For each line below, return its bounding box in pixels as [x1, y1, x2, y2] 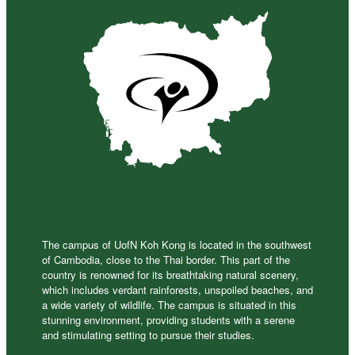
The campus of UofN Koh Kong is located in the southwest [42, 236, 311, 252]
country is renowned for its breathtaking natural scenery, [42, 266, 299, 282]
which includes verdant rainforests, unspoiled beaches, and [42, 281, 313, 297]
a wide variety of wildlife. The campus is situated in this [42, 296, 296, 312]
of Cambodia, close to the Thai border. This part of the [42, 251, 290, 267]
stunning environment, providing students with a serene [42, 311, 295, 327]
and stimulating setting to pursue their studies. [42, 326, 254, 342]
